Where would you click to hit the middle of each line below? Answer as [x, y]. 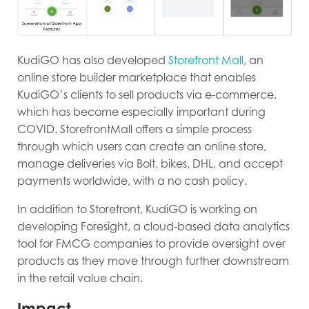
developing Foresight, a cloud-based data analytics [153, 227]
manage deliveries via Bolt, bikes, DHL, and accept [150, 164]
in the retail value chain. [81, 278]
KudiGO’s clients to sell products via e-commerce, [147, 95]
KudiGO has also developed [93, 60]
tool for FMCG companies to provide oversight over [151, 244]
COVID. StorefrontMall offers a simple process [134, 129]
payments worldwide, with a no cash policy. [132, 181]
